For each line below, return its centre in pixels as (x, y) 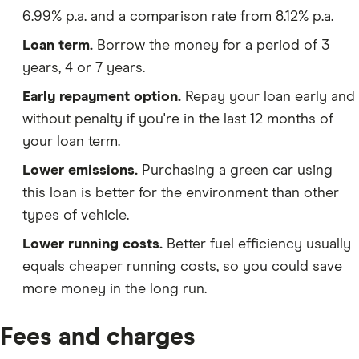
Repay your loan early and (268, 97)
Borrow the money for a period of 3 (211, 46)
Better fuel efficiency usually (257, 245)
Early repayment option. (102, 97)
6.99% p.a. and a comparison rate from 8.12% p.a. (178, 17)
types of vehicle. (76, 216)
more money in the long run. (115, 290)
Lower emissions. (80, 171)
